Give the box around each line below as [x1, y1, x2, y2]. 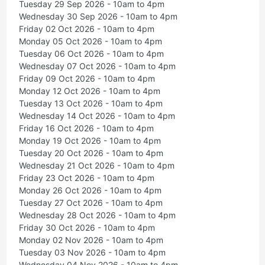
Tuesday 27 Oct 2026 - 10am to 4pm [18, 198, 163, 208]
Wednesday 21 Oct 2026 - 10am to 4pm [18, 160, 174, 171]
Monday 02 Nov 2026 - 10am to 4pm [18, 235, 163, 245]
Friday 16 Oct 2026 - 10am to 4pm [18, 123, 154, 134]
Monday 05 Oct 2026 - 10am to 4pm [18, 36, 162, 47]
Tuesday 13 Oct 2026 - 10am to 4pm [18, 98, 163, 109]
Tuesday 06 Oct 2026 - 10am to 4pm [18, 49, 164, 59]
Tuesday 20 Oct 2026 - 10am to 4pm [18, 148, 163, 159]
